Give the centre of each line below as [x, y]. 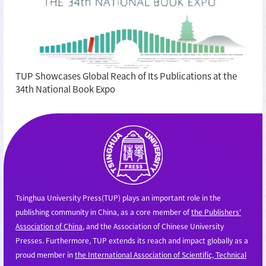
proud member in [45, 254]
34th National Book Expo [65, 88]
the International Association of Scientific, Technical [161, 254]
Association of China [49, 226]
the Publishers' [216, 211]
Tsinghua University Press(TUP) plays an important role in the [118, 197]
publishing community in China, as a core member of [103, 211]
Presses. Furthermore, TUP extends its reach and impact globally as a [132, 240]
